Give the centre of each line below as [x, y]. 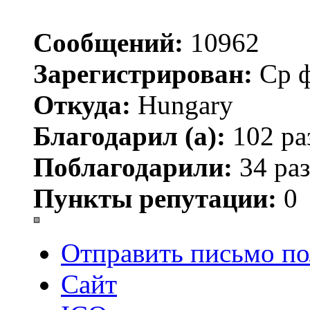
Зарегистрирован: [143, 74]
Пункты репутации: [155, 199]
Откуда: [82, 105]
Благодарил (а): [129, 136]
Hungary [182, 105]
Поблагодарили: [133, 167]
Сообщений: [108, 43]
